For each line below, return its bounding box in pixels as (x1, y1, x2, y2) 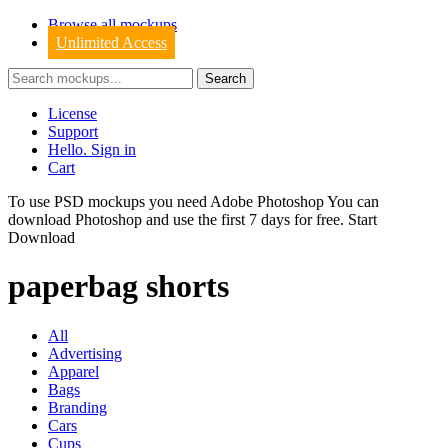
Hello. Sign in (48, 141, 136, 158)
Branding (48, 398, 107, 416)
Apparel (48, 362, 99, 380)
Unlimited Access (56, 34, 167, 51)
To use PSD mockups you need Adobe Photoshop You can (8, 193, 379, 210)
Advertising (48, 344, 122, 362)
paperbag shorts (8, 268, 229, 305)
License (48, 105, 97, 122)
